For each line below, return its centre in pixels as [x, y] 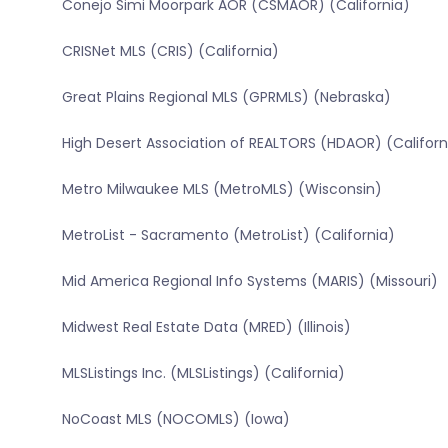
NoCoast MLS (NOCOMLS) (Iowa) [175, 419]
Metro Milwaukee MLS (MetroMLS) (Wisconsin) [221, 189]
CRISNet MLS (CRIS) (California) [170, 51]
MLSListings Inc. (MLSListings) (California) [203, 373]
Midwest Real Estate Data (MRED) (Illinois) [206, 327]
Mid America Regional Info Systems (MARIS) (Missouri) [249, 281]
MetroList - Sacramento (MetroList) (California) [228, 235]
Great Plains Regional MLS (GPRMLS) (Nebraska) [226, 97]
